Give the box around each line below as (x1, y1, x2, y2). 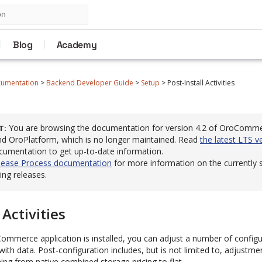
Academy (56, 38, 97, 51)
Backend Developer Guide (46, 78, 133, 88)
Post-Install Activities (167, 78, 235, 88)
